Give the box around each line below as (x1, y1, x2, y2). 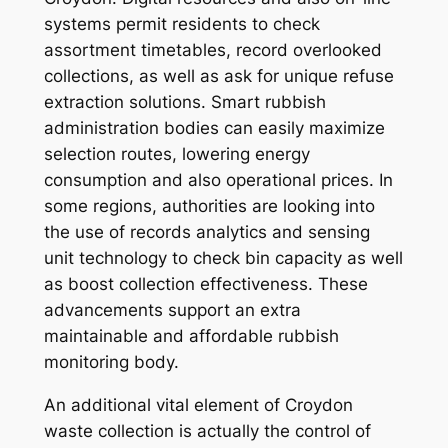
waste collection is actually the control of (43, 421, 371, 442)
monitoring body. (43, 352, 179, 373)
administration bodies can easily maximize (43, 118, 385, 139)
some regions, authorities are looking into (43, 196, 375, 217)
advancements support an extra (43, 300, 301, 321)
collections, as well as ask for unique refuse (43, 66, 394, 87)
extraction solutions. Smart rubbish (43, 92, 326, 113)
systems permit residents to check (43, 14, 320, 35)
